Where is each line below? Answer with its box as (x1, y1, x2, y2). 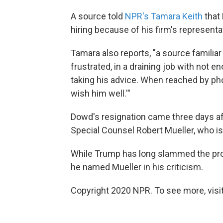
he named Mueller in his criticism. (71, 161, 203, 172)
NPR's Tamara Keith (125, 10, 203, 21)
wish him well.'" (71, 88, 130, 99)
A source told (71, 10, 125, 21)
